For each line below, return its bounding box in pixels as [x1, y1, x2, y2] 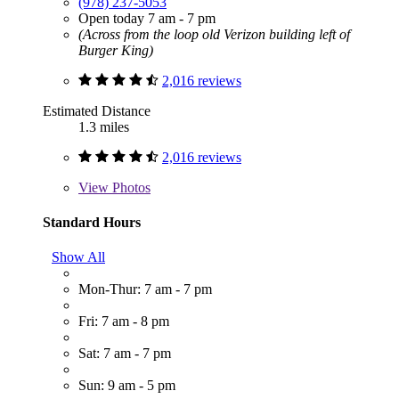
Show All [52, 249, 105, 265]
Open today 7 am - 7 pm [78, 10, 216, 26]
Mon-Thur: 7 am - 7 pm [78, 281, 212, 297]
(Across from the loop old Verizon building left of [78, 26, 350, 42]
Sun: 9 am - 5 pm [78, 378, 175, 394]
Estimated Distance [43, 102, 151, 118]
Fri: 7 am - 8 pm [78, 313, 169, 330]
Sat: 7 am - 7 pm [78, 346, 171, 362]
